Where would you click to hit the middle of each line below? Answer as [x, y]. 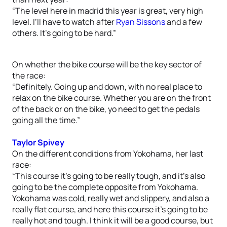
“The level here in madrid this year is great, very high [108, 11]
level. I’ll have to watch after [64, 22]
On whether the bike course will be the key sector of [107, 64]
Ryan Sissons [141, 22]
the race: [29, 75]
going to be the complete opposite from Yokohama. [105, 187]
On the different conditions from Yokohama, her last [108, 154]
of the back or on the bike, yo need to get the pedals [106, 109]
